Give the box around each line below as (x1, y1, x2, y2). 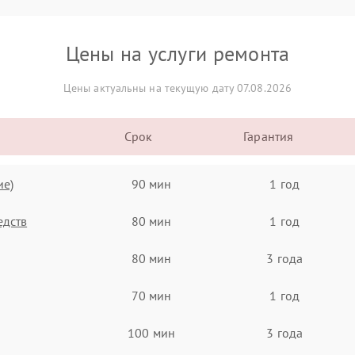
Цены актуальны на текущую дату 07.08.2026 (63, 81, 292, 95)
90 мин (131, 175, 172, 192)
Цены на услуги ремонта (65, 40, 290, 67)
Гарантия (243, 128, 294, 144)
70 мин (131, 287, 172, 303)
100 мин (128, 324, 175, 341)
